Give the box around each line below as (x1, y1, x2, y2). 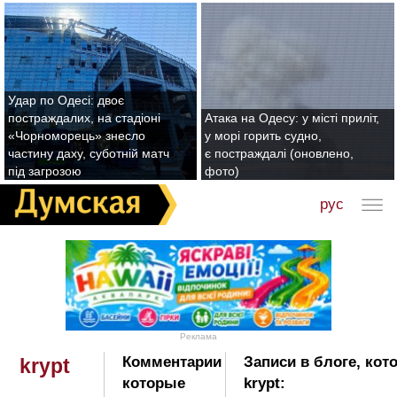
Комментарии (122, 354, 222, 371)
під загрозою (8, 164, 82, 178)
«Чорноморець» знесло (8, 128, 145, 143)
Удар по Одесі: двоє (8, 93, 124, 107)
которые (122, 375, 185, 393)
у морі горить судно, (205, 128, 322, 143)
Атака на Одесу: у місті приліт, (205, 111, 379, 125)
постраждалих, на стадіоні (8, 111, 160, 125)
